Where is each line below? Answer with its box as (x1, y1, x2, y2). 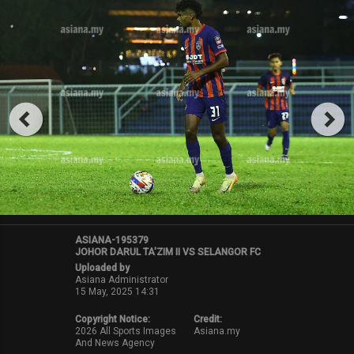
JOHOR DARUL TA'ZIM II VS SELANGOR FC (74, 246, 261, 258)
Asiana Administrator (74, 273, 168, 285)
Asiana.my (193, 325, 240, 337)
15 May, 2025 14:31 (74, 285, 160, 297)
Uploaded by (74, 262, 130, 273)
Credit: (193, 313, 222, 325)
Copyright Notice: (74, 313, 150, 325)
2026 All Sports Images (74, 325, 176, 337)
